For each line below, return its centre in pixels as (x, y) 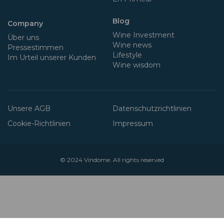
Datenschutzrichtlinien (152, 108)
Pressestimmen (35, 47)
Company (25, 23)
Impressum (133, 123)
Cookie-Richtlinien (39, 123)
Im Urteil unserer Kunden (52, 57)
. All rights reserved (137, 159)
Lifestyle (127, 55)
